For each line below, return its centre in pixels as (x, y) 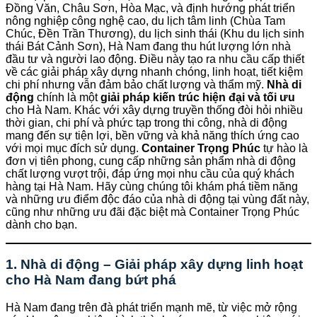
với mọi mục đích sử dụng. (74, 148)
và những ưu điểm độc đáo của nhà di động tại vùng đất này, (157, 199)
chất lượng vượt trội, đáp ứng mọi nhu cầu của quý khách (150, 173)
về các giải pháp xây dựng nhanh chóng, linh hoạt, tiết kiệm (154, 71)
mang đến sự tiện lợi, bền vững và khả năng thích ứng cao (152, 135)
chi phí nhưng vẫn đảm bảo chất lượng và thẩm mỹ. (136, 84)
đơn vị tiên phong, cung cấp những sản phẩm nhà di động (151, 161)
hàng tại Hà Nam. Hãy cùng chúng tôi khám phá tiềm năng (152, 186)
